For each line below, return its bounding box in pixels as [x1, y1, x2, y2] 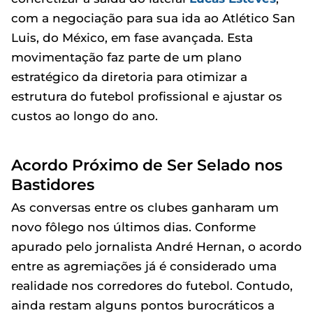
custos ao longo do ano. [11, 108, 158, 123]
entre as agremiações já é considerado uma [11, 259, 277, 273]
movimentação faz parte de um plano [11, 50, 242, 64]
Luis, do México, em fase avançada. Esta [11, 30, 253, 45]
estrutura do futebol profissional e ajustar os [11, 89, 282, 103]
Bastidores [11, 175, 94, 194]
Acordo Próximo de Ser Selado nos [11, 155, 282, 174]
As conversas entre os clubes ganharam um [11, 200, 279, 214]
